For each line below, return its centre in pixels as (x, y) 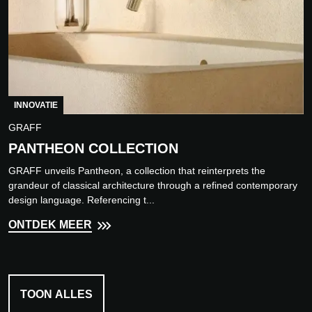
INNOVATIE (36, 106)
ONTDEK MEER (50, 225)
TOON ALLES (56, 295)
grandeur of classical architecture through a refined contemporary (153, 186)
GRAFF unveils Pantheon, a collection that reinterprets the (137, 171)
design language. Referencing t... (81, 200)
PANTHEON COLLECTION (93, 149)
